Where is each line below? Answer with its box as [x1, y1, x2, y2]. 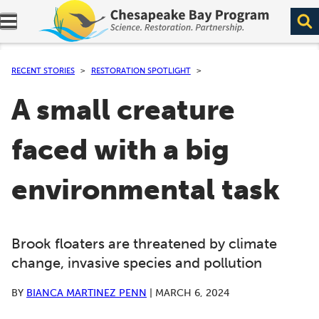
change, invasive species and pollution [11, 254, 262, 271]
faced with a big [11, 132, 229, 168]
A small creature [11, 93, 235, 128]
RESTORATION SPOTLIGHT [90, 66, 191, 75]
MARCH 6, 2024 [155, 287, 229, 300]
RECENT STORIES [11, 66, 75, 75]
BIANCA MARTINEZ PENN [26, 287, 147, 300]
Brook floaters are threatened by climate [11, 235, 277, 252]
